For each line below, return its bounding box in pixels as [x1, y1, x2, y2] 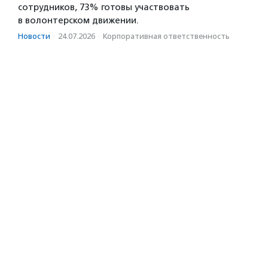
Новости [18, 32, 50, 41]
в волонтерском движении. [18, 15, 139, 26]
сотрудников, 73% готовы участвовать [18, 2, 190, 13]
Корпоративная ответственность [103, 32, 230, 41]
